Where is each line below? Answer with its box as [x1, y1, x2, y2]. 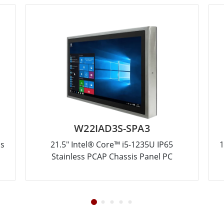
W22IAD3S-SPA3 [74, 121, 150, 135]
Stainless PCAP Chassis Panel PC [51, 150, 172, 162]
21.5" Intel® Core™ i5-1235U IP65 [50, 138, 173, 150]
